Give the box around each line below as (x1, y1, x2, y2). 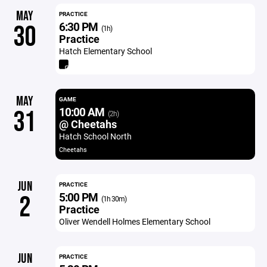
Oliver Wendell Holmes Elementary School (58, 216, 210, 227)
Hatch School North (58, 131, 132, 142)
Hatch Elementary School (58, 45, 152, 57)
